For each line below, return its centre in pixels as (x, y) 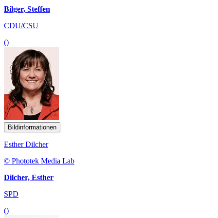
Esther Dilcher (26, 144)
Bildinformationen (32, 127)
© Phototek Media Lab (39, 161)
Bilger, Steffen (27, 9)
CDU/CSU (21, 25)
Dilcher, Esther (29, 177)
